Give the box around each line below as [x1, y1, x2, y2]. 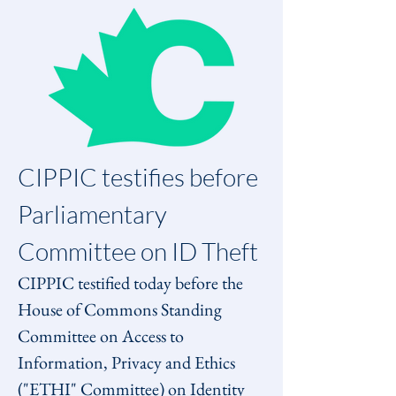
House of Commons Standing [18, 298, 225, 321]
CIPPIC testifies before [18, 162, 263, 192]
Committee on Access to [18, 324, 187, 347]
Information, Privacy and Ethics [18, 351, 239, 374]
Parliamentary [18, 199, 171, 229]
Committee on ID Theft [18, 236, 258, 266]
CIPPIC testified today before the [18, 271, 247, 294]
